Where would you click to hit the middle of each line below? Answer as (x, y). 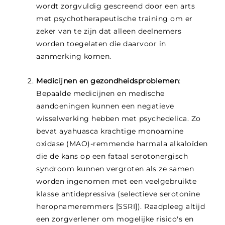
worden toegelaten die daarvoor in (101, 44)
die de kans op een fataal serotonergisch (112, 156)
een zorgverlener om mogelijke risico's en (115, 219)
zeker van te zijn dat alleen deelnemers (109, 31)
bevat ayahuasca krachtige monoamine (110, 131)
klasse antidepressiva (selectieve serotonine (118, 194)
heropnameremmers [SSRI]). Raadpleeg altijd (121, 206)
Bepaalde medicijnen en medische (100, 93)
